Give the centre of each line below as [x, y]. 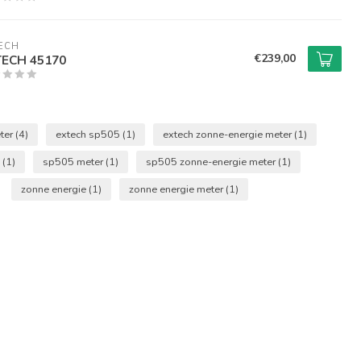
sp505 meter [74, 162]
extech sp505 [89, 134]
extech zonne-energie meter [228, 134]
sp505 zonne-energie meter [212, 162]
